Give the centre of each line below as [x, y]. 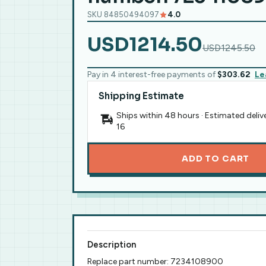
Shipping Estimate [141, 96]
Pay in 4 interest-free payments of [152, 75]
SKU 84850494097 [123, 15]
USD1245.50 [229, 48]
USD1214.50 [145, 45]
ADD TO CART [216, 159]
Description [112, 245]
